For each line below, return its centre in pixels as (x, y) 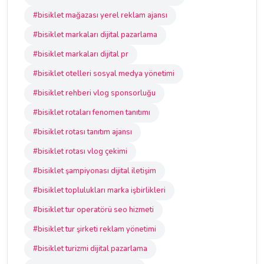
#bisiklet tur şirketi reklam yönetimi (95, 229)
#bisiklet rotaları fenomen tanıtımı (92, 113)
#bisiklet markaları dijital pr (81, 54)
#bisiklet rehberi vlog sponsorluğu (94, 93)
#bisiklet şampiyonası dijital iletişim (95, 171)
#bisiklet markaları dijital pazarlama (95, 35)
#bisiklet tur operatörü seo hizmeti (93, 210)
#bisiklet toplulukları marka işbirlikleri (99, 190)
